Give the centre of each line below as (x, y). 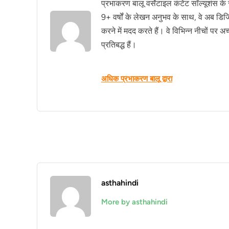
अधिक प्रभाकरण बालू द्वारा (137, 78)
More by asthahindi (134, 202)
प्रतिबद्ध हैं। (119, 44)
